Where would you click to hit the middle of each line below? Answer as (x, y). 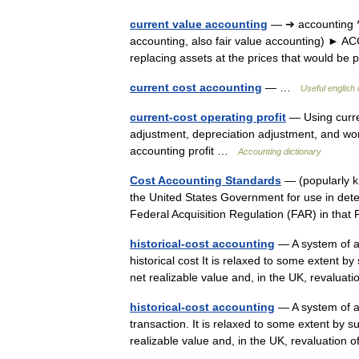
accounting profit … (184, 151)
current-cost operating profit (208, 117)
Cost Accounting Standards (206, 180)
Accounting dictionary (280, 151)
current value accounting (199, 24)
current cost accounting (196, 87)
